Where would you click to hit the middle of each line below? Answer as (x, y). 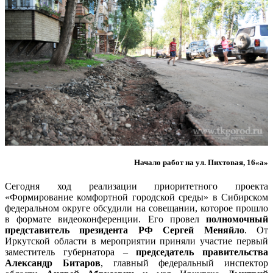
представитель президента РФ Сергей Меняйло (125, 230)
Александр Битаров (53, 263)
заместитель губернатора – (71, 252)
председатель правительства (202, 252)
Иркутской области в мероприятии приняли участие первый (136, 241)
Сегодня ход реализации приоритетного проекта (136, 186)
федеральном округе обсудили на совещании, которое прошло (136, 208)
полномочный (237, 219)
